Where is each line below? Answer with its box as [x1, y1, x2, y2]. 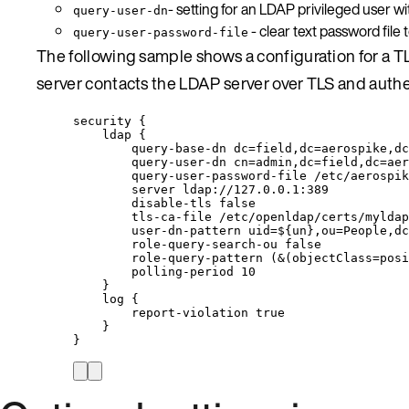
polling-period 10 [131, 264, 256, 278]
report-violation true [131, 305, 285, 320]
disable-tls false [131, 195, 256, 210]
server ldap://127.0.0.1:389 [131, 182, 329, 196]
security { [73, 113, 146, 128]
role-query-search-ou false [131, 236, 321, 251]
